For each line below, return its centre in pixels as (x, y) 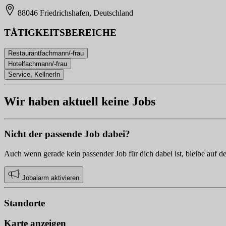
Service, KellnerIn (34, 74)
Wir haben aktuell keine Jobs (80, 101)
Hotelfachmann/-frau (38, 64)
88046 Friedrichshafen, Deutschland (75, 13)
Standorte (24, 203)
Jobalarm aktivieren (50, 178)
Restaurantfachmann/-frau (46, 53)
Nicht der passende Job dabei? (67, 134)
